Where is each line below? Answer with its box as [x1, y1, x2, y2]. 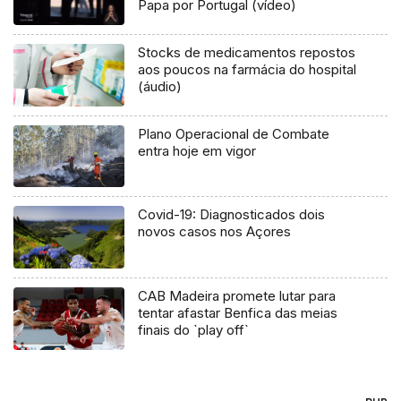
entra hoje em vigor [138, 141, 257, 159]
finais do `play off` [138, 321, 250, 339]
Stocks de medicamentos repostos [138, 43, 356, 61]
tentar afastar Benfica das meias [138, 304, 338, 322]
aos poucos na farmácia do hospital [138, 60, 357, 78]
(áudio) [138, 77, 183, 95]
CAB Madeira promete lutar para [138, 287, 337, 305]
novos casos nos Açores [138, 223, 292, 241]
